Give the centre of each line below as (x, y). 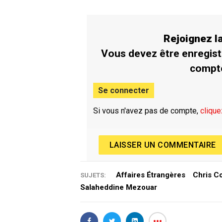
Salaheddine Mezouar (119, 188)
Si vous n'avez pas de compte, (147, 111)
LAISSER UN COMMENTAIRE (163, 145)
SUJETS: (93, 175)
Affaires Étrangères (151, 175)
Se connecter (124, 91)
